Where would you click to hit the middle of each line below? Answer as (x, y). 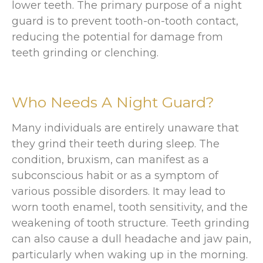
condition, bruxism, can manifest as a (110, 160)
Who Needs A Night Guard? (113, 102)
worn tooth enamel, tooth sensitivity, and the (130, 208)
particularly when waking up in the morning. (130, 255)
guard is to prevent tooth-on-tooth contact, (125, 21)
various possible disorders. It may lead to (119, 192)
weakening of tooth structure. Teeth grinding (131, 223)
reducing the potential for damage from (117, 37)
